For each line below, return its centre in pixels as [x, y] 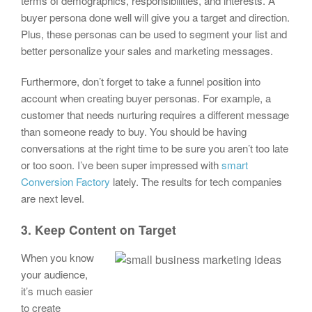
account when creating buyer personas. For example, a [146, 98]
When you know [57, 258]
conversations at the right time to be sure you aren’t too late [155, 148]
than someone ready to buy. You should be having [134, 132]
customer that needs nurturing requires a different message [155, 115]
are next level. [53, 198]
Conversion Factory [65, 182]
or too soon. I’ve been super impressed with [121, 165]
